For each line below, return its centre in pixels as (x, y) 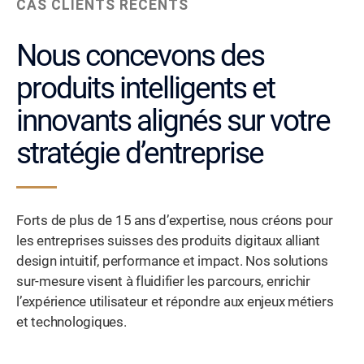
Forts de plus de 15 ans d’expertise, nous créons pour (175, 221)
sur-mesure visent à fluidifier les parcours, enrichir (163, 282)
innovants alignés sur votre (173, 121)
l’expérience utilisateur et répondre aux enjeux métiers (175, 302)
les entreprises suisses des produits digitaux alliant (168, 241)
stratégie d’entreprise (140, 154)
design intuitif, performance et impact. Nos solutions (172, 262)
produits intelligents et (145, 89)
